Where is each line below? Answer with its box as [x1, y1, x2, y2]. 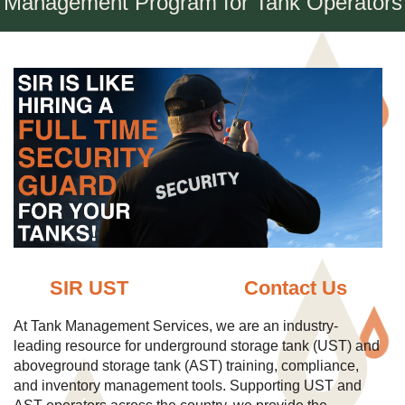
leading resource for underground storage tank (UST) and [14, 338, 380, 354]
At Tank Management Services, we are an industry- [14, 318, 338, 334]
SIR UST [49, 277, 128, 300]
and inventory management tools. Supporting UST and [14, 378, 362, 394]
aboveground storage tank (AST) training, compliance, [14, 358, 359, 374]
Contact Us [243, 277, 347, 300]
